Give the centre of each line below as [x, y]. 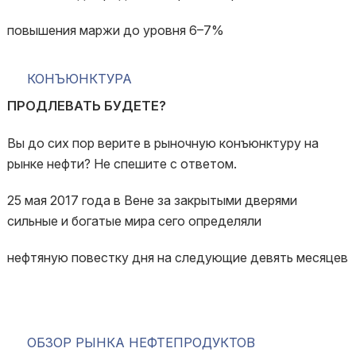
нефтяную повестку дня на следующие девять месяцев [177, 257]
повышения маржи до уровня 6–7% [115, 30]
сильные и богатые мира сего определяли [134, 221]
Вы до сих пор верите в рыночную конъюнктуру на [163, 143]
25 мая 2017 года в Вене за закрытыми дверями [152, 200]
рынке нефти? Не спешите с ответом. [122, 164]
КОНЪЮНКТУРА [79, 79]
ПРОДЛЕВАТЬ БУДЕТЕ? [86, 106]
